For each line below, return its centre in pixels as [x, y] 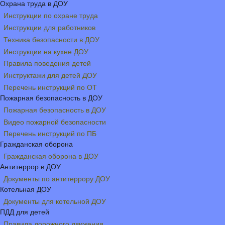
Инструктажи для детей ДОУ [50, 76]
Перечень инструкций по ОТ [50, 87]
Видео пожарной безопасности [55, 122]
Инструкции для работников [49, 28]
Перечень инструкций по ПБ [50, 134]
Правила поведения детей [47, 64]
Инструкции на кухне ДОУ [46, 51]
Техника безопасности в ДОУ [51, 39]
